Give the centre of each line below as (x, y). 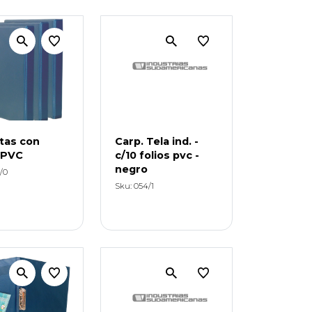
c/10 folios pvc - (157, 155)
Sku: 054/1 (135, 186)
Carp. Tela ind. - (157, 141)
